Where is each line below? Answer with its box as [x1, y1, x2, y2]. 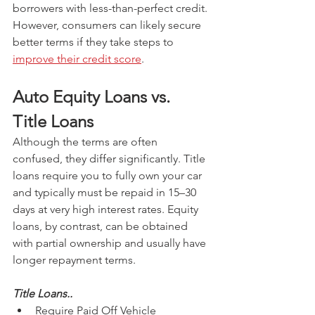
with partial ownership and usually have [13, 236, 209, 250]
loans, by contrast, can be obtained [13, 219, 191, 233]
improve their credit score [13, 52, 141, 66]
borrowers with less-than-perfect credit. [13, 1, 210, 15]
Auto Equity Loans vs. [13, 86, 174, 108]
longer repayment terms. [13, 253, 136, 267]
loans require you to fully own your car [13, 169, 205, 183]
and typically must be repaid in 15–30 [13, 186, 199, 200]
